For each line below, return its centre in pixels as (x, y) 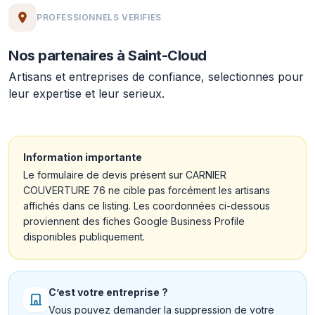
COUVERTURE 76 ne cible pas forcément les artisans (147, 190)
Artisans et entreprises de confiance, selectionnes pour (156, 77)
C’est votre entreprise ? (108, 292)
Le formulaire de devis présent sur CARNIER (125, 175)
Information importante (83, 157)
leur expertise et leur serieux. (86, 94)
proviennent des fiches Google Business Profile (134, 221)
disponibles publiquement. (84, 237)
